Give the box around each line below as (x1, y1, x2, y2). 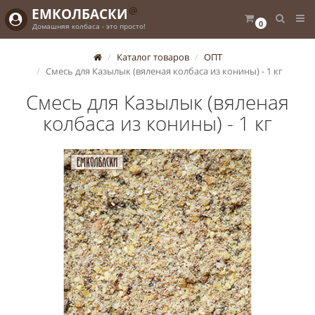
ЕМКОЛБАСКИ (32, 5, 129, 23)
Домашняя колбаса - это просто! (32, 21, 146, 31)
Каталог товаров (116, 51, 189, 63)
